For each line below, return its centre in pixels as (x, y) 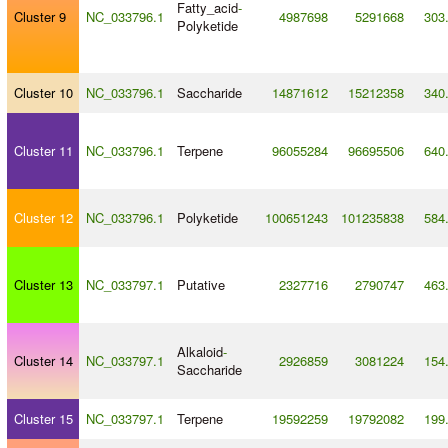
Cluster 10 (43, 93)
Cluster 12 (43, 218)
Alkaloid (199, 352)
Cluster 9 (39, 17)
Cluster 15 (43, 419)
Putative (200, 285)
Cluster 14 (43, 361)
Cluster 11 (43, 151)
